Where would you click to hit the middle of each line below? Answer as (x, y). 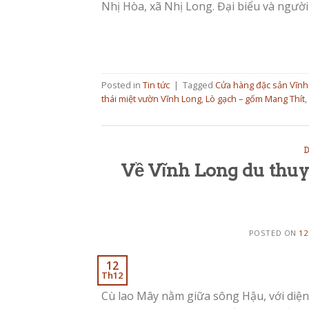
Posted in (122, 85)
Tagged (199, 85)
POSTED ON (274, 232)
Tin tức (156, 85)
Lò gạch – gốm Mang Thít (255, 99)
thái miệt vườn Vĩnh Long (151, 99)
